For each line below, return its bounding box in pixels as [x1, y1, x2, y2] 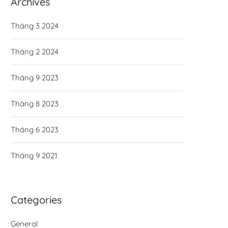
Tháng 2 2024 [11, 46, 59, 56]
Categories [11, 193, 62, 206]
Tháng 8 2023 [11, 98, 59, 108]
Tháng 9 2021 [11, 150, 58, 160]
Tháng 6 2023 [11, 124, 59, 134]
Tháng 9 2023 [11, 72, 59, 82]
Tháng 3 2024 [11, 20, 59, 31]
